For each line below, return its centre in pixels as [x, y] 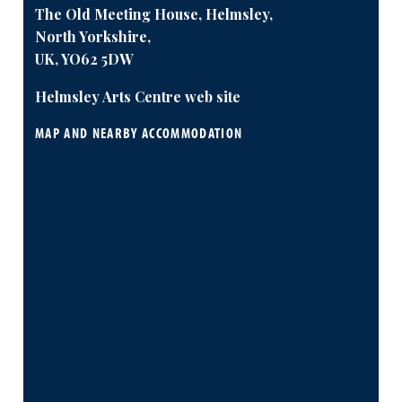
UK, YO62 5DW [83, 59]
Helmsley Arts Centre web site [137, 96]
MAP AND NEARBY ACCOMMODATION [139, 132]
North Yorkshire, [92, 37]
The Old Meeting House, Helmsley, [153, 14]
